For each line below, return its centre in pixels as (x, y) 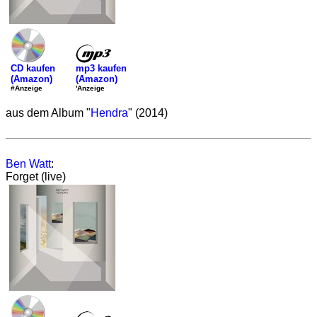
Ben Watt (28, 164)
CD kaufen (33, 68)
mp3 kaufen (101, 68)
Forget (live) (36, 177)
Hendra (109, 113)
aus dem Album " (48, 113)
